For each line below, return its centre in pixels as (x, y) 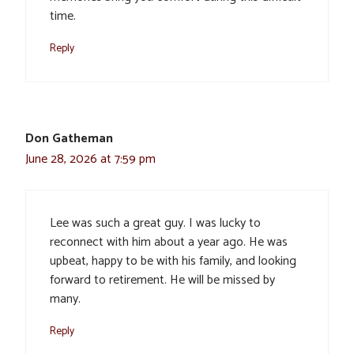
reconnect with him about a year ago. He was (169, 242)
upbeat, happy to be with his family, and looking (173, 261)
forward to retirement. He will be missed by (162, 280)
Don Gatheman (69, 138)
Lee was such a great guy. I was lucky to (155, 223)
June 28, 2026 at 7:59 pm (90, 159)
